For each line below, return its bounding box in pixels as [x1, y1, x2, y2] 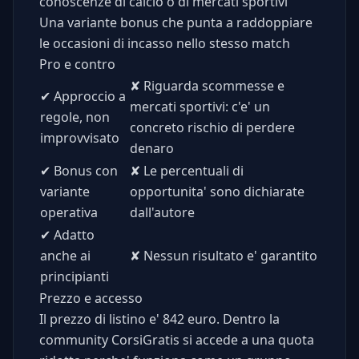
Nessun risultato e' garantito [140, 247, 317, 265]
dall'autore [130, 204, 195, 222]
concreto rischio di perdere [130, 119, 295, 137]
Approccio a [50, 87, 126, 106]
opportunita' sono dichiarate [130, 183, 305, 201]
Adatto [50, 226, 95, 244]
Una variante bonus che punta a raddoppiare [39, 14, 313, 32]
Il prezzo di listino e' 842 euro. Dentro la [39, 310, 280, 329]
